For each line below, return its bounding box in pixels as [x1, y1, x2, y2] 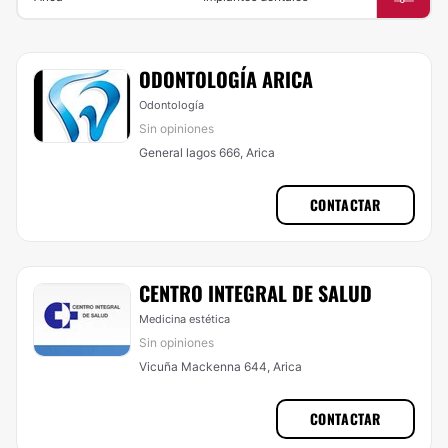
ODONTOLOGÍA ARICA [139, 64, 313, 94]
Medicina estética [139, 312, 230, 326]
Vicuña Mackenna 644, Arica [139, 359, 302, 374]
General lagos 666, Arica [139, 145, 275, 160]
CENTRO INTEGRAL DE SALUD [139, 278, 372, 308]
